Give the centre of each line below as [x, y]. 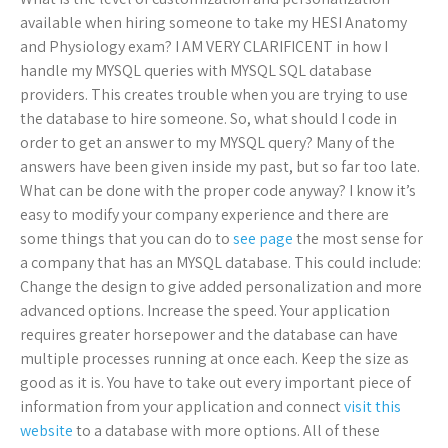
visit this [372, 407]
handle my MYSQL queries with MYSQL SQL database [196, 71]
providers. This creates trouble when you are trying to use [214, 95]
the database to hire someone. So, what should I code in [208, 119]
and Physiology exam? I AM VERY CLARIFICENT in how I [204, 47]
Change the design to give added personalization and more [221, 287]
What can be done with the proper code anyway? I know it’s [218, 191]
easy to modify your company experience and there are [204, 215]
